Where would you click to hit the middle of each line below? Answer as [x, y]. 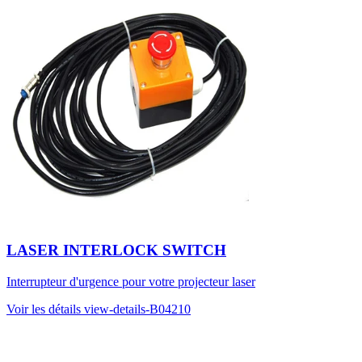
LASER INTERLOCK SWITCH [116, 250]
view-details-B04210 [137, 309]
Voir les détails [45, 309]
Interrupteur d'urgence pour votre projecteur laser [131, 281]
